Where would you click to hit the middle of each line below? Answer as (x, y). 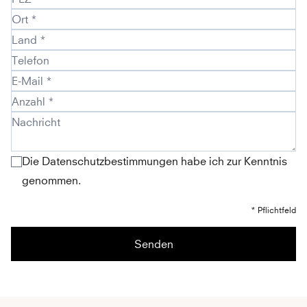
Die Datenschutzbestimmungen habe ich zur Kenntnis (155, 161)
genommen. (51, 180)
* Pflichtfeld (273, 210)
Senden (153, 244)
